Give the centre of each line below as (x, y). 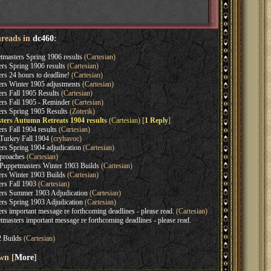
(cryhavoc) (65, 139)
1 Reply (156, 120)
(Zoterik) (81, 111)
